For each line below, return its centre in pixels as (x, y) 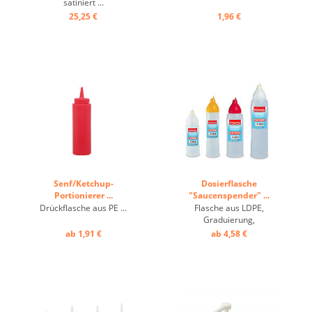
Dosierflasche (229, 184)
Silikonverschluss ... (229, 232)
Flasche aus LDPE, (229, 208)
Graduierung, (229, 220)
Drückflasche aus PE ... (83, 208)
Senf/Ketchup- (83, 184)
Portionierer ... (83, 195)
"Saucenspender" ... (229, 195)
